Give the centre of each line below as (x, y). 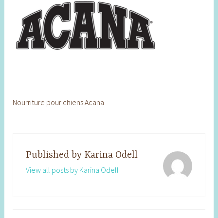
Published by (55, 155)
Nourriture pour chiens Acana (59, 102)
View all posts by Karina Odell (72, 170)
